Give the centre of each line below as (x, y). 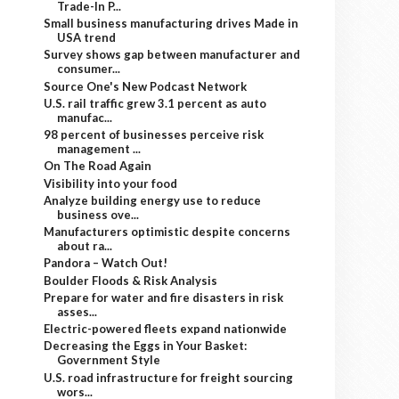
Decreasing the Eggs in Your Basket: (146, 346)
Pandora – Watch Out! (106, 263)
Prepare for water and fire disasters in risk (164, 297)
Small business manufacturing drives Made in (171, 23)
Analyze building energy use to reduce (153, 200)
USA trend (87, 37)
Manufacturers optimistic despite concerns (167, 232)
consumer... (89, 69)
